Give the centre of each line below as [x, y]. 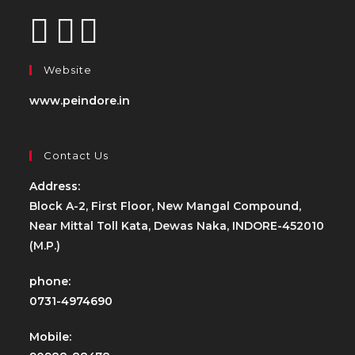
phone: [50, 281]
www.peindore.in [80, 101]
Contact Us [76, 155]
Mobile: [51, 337]
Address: [55, 186]
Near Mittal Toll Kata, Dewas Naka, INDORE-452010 [177, 226]
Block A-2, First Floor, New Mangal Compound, [166, 206]
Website [68, 70]
